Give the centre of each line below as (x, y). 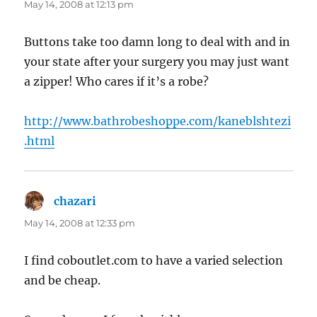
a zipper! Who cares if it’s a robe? (117, 82)
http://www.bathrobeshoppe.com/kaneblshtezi (158, 121)
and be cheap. (63, 281)
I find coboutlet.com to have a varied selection (154, 261)
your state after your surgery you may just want (157, 62)
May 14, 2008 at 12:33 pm (80, 223)
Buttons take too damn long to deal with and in (157, 42)
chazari (75, 201)
